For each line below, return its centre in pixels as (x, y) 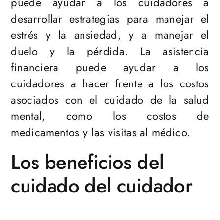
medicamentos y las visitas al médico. (101, 132)
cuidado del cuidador (102, 186)
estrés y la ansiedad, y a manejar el (110, 35)
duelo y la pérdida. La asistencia (110, 51)
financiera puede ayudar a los (110, 68)
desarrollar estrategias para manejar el (110, 19)
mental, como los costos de (110, 116)
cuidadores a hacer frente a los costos (110, 84)
